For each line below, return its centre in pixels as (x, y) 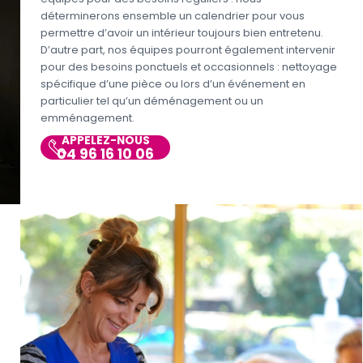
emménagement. (88, 118)
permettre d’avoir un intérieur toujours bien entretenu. (182, 33)
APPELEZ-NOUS (105, 141)
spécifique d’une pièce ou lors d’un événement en (173, 84)
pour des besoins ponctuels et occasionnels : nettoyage (189, 67)
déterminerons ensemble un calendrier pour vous (173, 16)
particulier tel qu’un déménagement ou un (152, 101)
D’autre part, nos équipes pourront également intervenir (188, 50)
